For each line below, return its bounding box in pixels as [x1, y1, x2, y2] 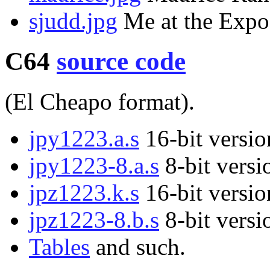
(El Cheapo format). [5, 88, 195, 115]
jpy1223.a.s [29, 125, 139, 151]
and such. [90, 233, 186, 260]
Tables [29, 233, 90, 260]
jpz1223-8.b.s [29, 206, 159, 233]
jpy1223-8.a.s [29, 152, 159, 178]
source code [57, 46, 186, 75]
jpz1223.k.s [29, 179, 139, 206]
